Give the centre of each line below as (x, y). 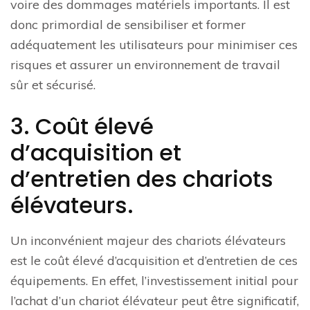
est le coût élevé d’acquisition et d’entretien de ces (154, 261)
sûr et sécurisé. (53, 85)
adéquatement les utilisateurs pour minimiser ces (154, 45)
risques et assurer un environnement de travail (145, 65)
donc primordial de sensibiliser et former (128, 25)
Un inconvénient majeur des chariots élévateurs (148, 241)
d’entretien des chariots (142, 179)
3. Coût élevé (82, 127)
